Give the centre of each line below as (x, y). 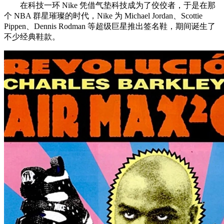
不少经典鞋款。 (32, 36)
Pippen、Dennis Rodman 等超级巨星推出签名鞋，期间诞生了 (110, 26)
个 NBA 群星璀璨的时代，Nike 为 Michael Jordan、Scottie (103, 15)
